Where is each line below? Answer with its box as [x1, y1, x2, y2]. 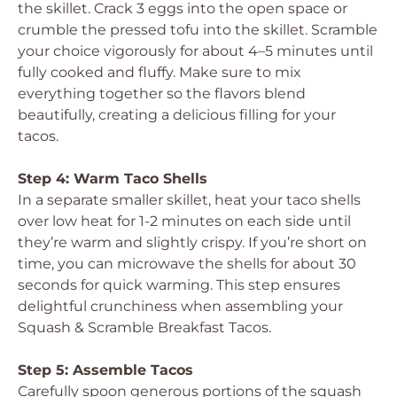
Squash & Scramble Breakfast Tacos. [18, 319, 271, 336]
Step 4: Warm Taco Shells [18, 170, 207, 187]
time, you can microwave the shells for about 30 [18, 255, 356, 272]
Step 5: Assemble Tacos [18, 362, 193, 378]
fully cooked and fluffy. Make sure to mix [18, 64, 301, 81]
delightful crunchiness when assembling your [18, 298, 343, 315]
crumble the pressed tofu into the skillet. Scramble [18, 21, 378, 38]
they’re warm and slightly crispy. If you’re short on [18, 234, 367, 251]
